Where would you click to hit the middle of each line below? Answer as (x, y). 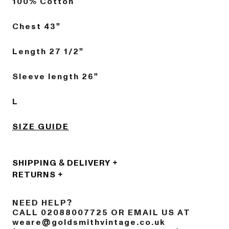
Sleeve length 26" (55, 76)
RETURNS (34, 175)
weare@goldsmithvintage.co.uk (89, 222)
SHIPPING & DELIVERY (61, 163)
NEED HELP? (42, 203)
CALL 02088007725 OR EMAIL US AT (101, 212)
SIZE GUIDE (41, 127)
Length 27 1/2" (48, 51)
